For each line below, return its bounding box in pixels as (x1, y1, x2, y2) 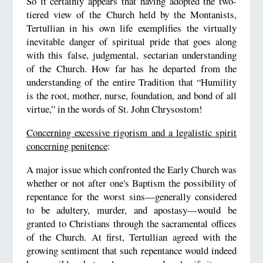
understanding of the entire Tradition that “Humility (26, 75, 237, 89)
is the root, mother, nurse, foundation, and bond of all (26, 89, 237, 103)
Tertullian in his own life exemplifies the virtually (26, 21, 237, 35)
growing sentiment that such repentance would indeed (26, 243, 237, 257)
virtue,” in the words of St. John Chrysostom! (26, 102, 203, 116)
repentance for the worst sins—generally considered (26, 189, 237, 203)
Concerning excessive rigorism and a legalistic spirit (26, 126, 237, 140)
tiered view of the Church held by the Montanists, (26, 8, 237, 22)
